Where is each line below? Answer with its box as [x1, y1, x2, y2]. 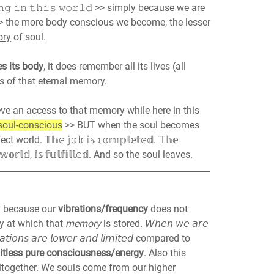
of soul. [11, 31, 46, 43]
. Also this [144, 247, 186, 259]
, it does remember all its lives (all [43, 61, 186, 72]
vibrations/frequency [58, 203, 148, 215]
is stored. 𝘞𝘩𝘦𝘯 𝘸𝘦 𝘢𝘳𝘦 [103, 218, 209, 229]
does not [148, 203, 188, 215]
